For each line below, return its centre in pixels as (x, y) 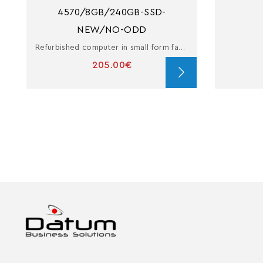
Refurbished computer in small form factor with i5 (182, 47)
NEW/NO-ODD (112, 30)
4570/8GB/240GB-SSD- (112, 12)
